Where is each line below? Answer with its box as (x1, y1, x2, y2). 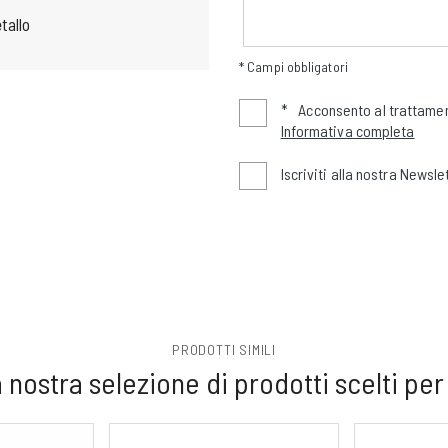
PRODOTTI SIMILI (172, 340, 276, 358)
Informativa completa (280, 121, 415, 141)
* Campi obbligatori (239, 57, 348, 75)
